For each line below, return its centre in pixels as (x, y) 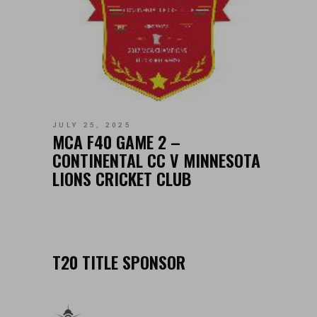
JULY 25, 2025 (92, 126)
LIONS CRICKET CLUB (122, 179)
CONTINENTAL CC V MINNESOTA (156, 160)
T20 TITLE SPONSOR (119, 262)
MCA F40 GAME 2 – (116, 142)
